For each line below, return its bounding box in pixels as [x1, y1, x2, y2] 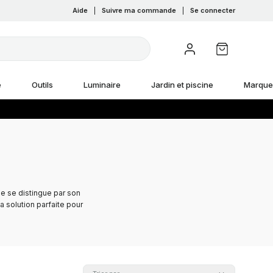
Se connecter [190, 6, 236, 15]
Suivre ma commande [102, 6, 177, 15]
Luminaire [83, 80, 121, 90]
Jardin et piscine [151, 80, 213, 90]
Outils [31, 80, 53, 90]
